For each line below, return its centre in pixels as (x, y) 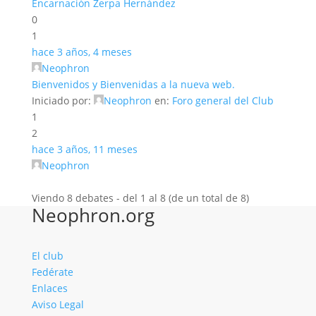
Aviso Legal (57, 304)
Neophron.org (93, 215)
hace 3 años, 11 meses (84, 149)
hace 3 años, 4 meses (81, 52)
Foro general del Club (223, 101)
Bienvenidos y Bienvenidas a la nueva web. (133, 84)
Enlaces (49, 288)
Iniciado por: (62, 101)
